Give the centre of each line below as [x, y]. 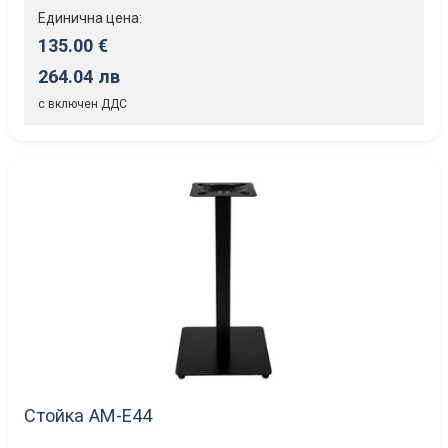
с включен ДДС [82, 103]
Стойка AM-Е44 [88, 415]
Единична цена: [90, 17]
